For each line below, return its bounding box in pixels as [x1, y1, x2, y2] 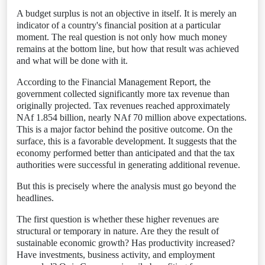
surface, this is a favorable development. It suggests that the [17, 136, 237, 146]
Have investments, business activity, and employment [17, 250, 215, 260]
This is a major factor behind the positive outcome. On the [17, 124, 232, 134]
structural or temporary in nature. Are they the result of [17, 226, 219, 236]
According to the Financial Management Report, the [17, 77, 211, 87]
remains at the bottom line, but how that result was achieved [17, 44, 239, 54]
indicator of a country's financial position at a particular [17, 20, 221, 30]
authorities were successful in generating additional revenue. [17, 160, 240, 170]
